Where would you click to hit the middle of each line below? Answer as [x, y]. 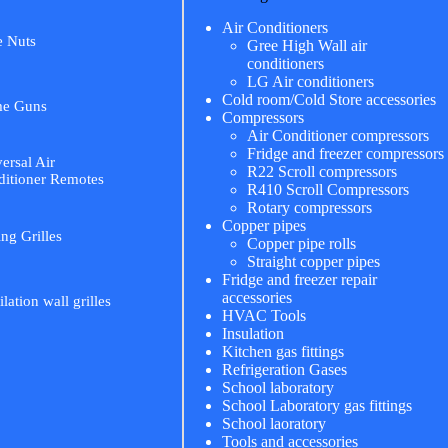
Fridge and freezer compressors [345, 153]
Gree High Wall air [306, 45]
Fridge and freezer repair [299, 279]
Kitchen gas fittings [282, 351]
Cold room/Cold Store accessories [328, 99]
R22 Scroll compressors [321, 171]
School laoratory [273, 423]
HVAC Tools [263, 315]
